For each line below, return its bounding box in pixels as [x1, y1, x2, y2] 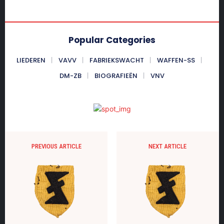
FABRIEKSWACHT [89, 55, 144, 65]
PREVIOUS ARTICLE [31, 142, 82, 150]
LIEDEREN [16, 55, 45, 65]
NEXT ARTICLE [148, 142, 186, 150]
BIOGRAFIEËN [94, 70, 137, 80]
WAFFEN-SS [156, 55, 195, 65]
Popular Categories [68, 33, 155, 46]
